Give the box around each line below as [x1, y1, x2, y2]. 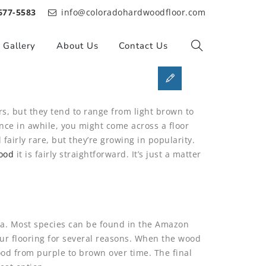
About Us [56, 40, 99, 52]
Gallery [3, 40, 36, 52]
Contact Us [119, 40, 168, 52]
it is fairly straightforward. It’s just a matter [14, 148, 201, 160]
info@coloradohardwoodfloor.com [61, 7, 205, 18]
